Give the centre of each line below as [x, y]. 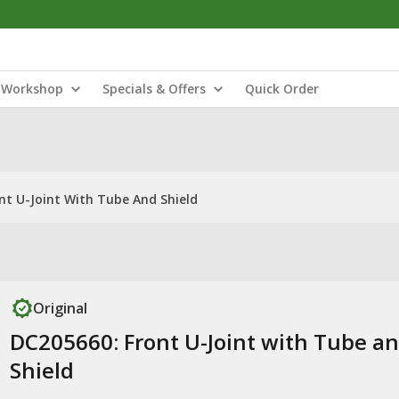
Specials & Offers [154, 89]
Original [60, 308]
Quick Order [282, 89]
